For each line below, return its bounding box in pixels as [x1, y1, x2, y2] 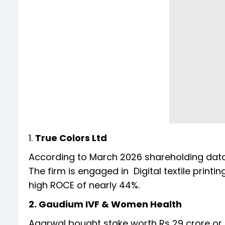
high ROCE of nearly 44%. [29, 178, 142, 191]
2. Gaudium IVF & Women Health [29, 197, 182, 210]
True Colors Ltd [35, 131, 107, 144]
